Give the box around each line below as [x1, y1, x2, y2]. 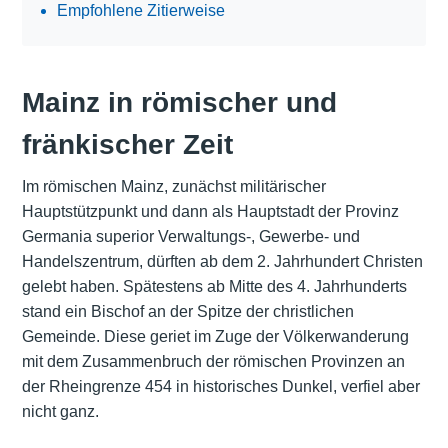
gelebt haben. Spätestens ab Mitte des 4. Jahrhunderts [21, 278, 407, 296]
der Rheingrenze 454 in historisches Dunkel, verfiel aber [21, 378, 420, 396]
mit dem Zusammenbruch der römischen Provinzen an [21, 353, 405, 371]
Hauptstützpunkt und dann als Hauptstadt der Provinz [21, 203, 399, 221]
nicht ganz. [21, 403, 99, 421]
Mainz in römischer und [21, 87, 337, 119]
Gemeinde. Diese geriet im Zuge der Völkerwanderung [21, 328, 409, 346]
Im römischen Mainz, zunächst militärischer [21, 178, 326, 196]
